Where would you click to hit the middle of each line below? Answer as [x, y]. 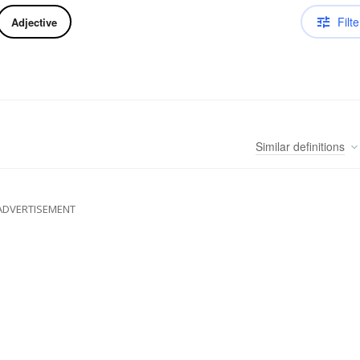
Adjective [34, 22]
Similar [273, 147]
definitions [317, 147]
